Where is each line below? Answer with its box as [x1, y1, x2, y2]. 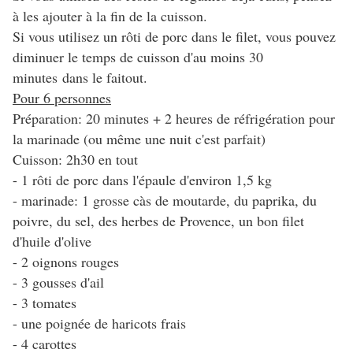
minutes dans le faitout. [13, 68, 147, 87]
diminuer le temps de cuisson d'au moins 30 [13, 47, 263, 67]
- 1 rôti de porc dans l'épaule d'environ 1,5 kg [13, 170, 277, 190]
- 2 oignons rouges [13, 252, 119, 272]
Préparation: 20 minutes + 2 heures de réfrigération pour [13, 109, 335, 128]
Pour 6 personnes [13, 88, 111, 108]
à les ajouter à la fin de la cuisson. [13, 6, 207, 26]
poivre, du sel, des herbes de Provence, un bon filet [13, 211, 304, 231]
